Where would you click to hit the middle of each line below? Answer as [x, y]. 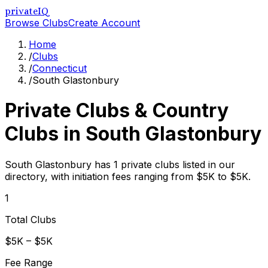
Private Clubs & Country [117, 111]
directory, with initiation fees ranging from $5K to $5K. [128, 176]
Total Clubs [31, 219]
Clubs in [45, 134]
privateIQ [27, 11]
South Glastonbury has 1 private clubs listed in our [120, 164]
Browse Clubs [36, 23]
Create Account [104, 23]
